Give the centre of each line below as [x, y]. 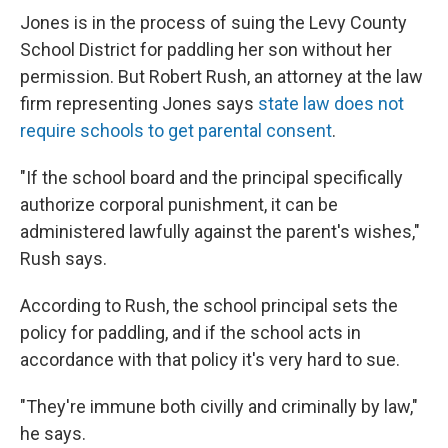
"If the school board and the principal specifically [211, 177]
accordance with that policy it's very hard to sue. [210, 359]
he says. [53, 433]
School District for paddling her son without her [206, 49]
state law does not [331, 103]
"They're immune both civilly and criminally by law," [219, 406]
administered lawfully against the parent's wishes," [220, 231]
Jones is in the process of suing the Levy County [213, 22]
